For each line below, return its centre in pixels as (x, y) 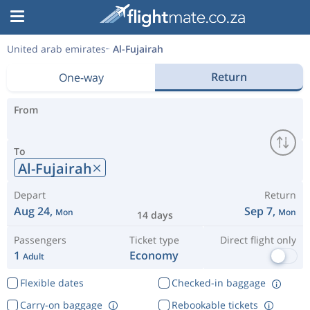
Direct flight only (258, 240)
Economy (154, 255)
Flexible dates (52, 283)
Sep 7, (261, 211)
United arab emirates (56, 49)
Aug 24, (35, 211)
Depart (30, 195)
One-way (81, 77)
